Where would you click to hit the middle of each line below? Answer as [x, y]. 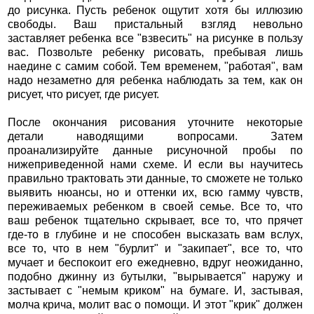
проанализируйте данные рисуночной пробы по [155, 151]
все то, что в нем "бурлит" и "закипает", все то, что [155, 249]
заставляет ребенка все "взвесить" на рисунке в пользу [155, 39]
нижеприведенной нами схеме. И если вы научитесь [155, 165]
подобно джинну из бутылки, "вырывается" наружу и [155, 277]
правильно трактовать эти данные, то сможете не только [155, 179]
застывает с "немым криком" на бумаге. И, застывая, [155, 291]
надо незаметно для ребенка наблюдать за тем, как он [155, 81]
